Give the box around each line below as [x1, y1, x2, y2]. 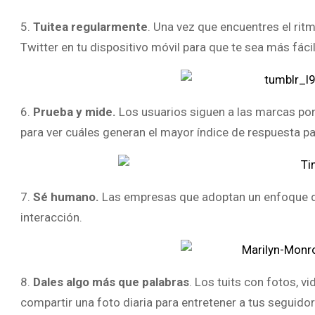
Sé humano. [33, 190, 99, 204]
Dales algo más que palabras [30, 275, 189, 289]
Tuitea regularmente [33, 20, 148, 34]
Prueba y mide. [33, 105, 119, 119]
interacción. [20, 210, 82, 224]
